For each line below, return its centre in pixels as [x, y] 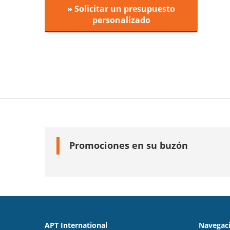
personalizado [121, 20]
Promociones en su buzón [129, 146]
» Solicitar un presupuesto [121, 9]
